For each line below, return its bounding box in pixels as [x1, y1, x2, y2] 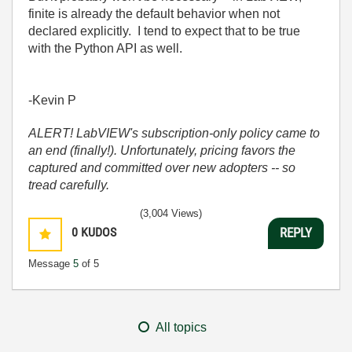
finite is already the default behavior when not [28, 6, 280, 20]
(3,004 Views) [140, 207, 202, 219]
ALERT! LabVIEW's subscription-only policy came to [28, 126, 320, 140]
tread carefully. [28, 178, 109, 192]
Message [28, 257, 73, 269]
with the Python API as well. [28, 41, 182, 55]
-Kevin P [28, 93, 76, 107]
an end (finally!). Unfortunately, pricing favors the [28, 143, 295, 157]
